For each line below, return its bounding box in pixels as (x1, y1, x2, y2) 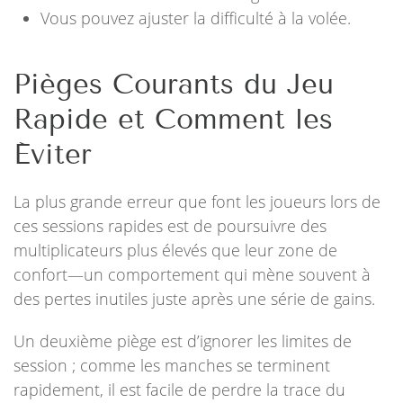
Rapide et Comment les (13, 103, 333, 136)
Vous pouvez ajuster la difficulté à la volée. (40, 7, 351, 29)
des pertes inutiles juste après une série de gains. (13, 288, 375, 309)
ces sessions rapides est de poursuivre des (13, 215, 327, 237)
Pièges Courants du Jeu (13, 67, 334, 101)
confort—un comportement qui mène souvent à (13, 264, 371, 285)
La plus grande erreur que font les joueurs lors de (13, 191, 381, 212)
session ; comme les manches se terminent (13, 354, 330, 376)
